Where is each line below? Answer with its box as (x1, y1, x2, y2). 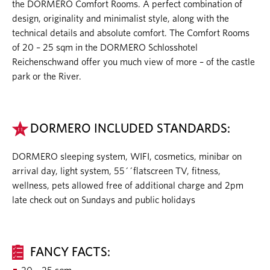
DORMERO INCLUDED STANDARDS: (30, 122, 230, 135)
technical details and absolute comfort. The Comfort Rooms (12, 28, 250, 38)
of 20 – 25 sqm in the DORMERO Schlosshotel (12, 43, 198, 52)
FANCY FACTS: (30, 246, 110, 259)
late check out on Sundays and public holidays (12, 195, 195, 205)
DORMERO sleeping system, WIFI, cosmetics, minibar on (12, 152, 242, 162)
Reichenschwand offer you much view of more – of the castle (12, 57, 255, 67)
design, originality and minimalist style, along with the (12, 14, 229, 24)
